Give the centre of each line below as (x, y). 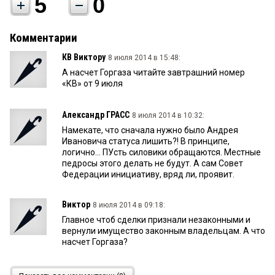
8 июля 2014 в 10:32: (168, 116)
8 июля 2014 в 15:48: (144, 58)
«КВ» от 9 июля (92, 84)
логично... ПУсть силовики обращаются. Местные (161, 153)
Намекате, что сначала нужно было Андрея (150, 130)
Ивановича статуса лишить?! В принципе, (146, 141)
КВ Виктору (84, 57)
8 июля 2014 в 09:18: (129, 205)
